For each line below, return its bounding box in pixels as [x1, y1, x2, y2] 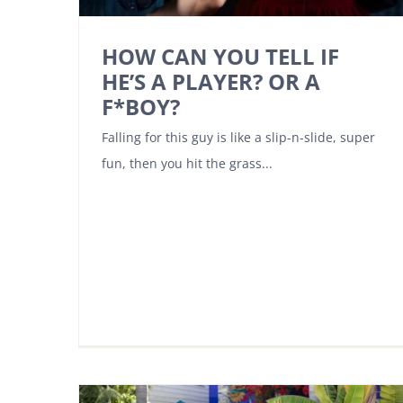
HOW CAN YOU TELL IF [102, 41, 339, 72]
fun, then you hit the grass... [102, 155, 273, 173]
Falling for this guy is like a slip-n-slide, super [102, 129, 375, 147]
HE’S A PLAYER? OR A [102, 67, 320, 97]
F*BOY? [102, 92, 180, 122]
